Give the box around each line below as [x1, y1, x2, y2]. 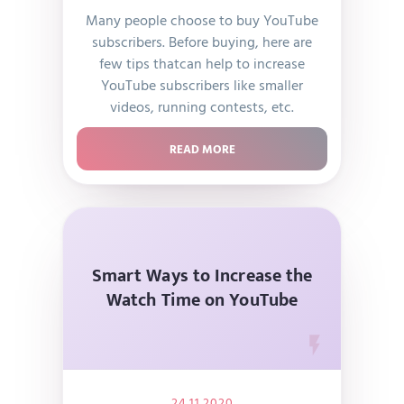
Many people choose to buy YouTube [86, 9, 318, 31]
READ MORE [169, 140, 235, 158]
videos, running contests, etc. [110, 96, 294, 117]
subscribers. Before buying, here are [92, 31, 312, 52]
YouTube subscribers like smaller [101, 74, 303, 96]
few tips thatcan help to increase [99, 52, 305, 74]
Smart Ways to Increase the [91, 260, 313, 291]
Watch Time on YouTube [106, 284, 298, 316]
